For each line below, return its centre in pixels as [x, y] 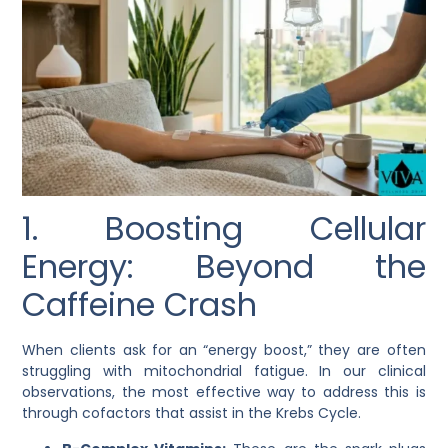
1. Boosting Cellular [224, 229]
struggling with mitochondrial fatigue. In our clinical [224, 371]
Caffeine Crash [140, 305]
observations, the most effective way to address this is [224, 392]
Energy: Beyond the [224, 267]
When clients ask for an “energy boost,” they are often [224, 350]
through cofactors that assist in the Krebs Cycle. [192, 413]
